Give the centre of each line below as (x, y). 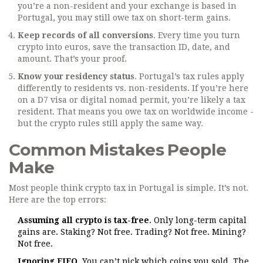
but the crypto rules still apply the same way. (110, 124)
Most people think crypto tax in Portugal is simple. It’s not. (129, 188)
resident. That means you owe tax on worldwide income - (136, 112)
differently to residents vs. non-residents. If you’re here (133, 88)
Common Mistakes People (118, 150)
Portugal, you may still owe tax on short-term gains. (124, 18)
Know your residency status (76, 77)
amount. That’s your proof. (72, 59)
